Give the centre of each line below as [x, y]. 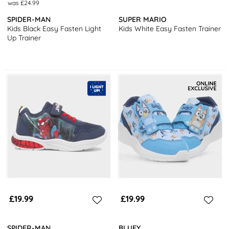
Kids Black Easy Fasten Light [54, 28]
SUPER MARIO [143, 19]
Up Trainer [24, 38]
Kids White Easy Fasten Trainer [170, 28]
